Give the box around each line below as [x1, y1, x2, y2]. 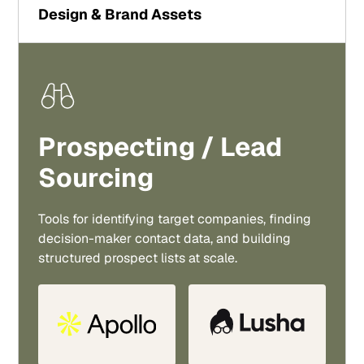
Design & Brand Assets [38, 5, 202, 24]
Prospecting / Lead [38, 130, 283, 163]
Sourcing [38, 161, 154, 194]
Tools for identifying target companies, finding [38, 210, 312, 227]
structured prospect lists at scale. [38, 249, 238, 266]
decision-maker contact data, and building [38, 230, 292, 247]
